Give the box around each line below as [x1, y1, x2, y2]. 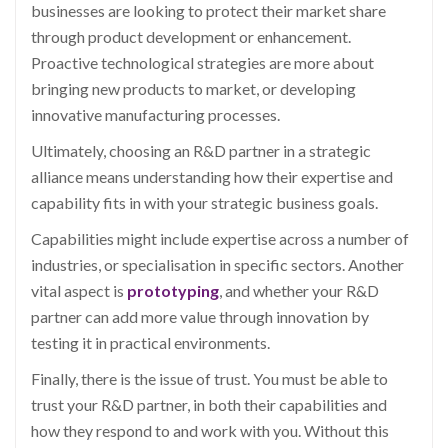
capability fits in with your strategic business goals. [31, 193, 378, 213]
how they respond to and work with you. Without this [31, 421, 389, 441]
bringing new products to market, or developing [31, 79, 356, 99]
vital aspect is [31, 281, 127, 301]
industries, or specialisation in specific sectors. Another [31, 255, 404, 275]
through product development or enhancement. [31, 27, 351, 47]
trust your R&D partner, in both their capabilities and [31, 395, 387, 415]
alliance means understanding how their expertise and [31, 167, 393, 187]
